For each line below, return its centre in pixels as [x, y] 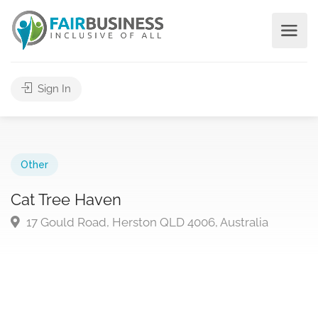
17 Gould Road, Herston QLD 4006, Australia [146, 222]
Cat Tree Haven [66, 199]
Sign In [53, 89]
